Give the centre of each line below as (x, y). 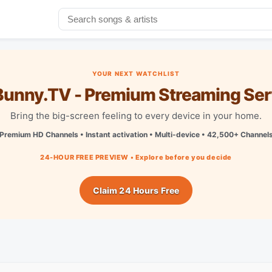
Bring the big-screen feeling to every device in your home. (136, 115)
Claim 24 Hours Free (136, 190)
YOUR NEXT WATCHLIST (136, 73)
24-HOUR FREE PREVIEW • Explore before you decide (136, 157)
